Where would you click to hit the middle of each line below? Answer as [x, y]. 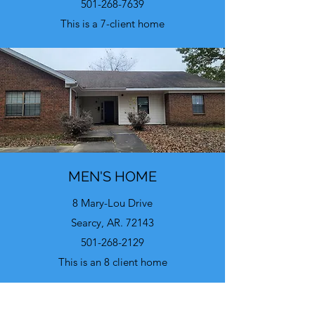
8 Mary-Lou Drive [112, 203]
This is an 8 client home [112, 262]
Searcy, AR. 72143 [112, 223]
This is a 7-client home [112, 24]
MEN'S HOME [112, 176]
